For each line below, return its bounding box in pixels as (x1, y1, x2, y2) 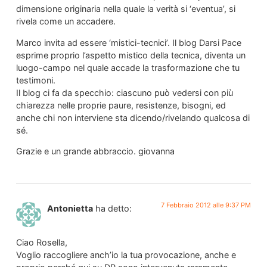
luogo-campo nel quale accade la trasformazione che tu (15, 62, 240, 73)
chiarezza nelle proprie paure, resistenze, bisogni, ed (15, 100, 226, 110)
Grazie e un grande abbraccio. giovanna (15, 145, 175, 156)
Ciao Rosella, (15, 237, 67, 247)
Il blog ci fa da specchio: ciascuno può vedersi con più (15, 87, 233, 98)
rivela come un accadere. (15, 16, 116, 27)
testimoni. (15, 74, 55, 85)
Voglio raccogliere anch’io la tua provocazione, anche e (15, 249, 236, 260)
